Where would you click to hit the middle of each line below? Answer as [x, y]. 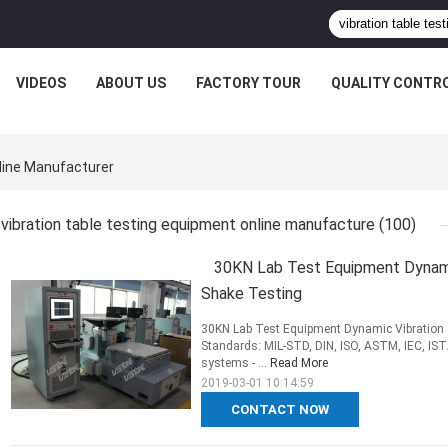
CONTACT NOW [280, 410]
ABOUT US [130, 83]
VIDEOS [40, 83]
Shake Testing [251, 294]
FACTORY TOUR [248, 83]
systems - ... [235, 363]
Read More [299, 363]
